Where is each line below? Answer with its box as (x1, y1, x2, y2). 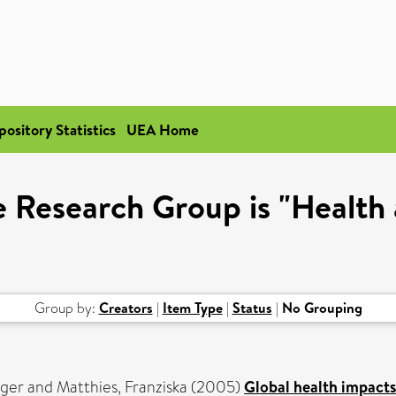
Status (232, 298, 272, 317)
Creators (98, 298, 153, 317)
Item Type (162, 298, 223, 317)
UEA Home (126, 119, 199, 140)
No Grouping (281, 298, 362, 317)
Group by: (34, 298, 99, 318)
